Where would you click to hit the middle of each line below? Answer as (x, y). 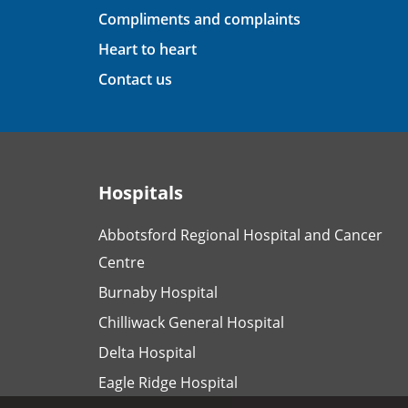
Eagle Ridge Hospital (168, 382)
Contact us (135, 79)
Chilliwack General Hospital (191, 322)
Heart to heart (148, 49)
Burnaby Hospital (158, 292)
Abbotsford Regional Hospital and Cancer (240, 235)
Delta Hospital (147, 352)
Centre (122, 262)
